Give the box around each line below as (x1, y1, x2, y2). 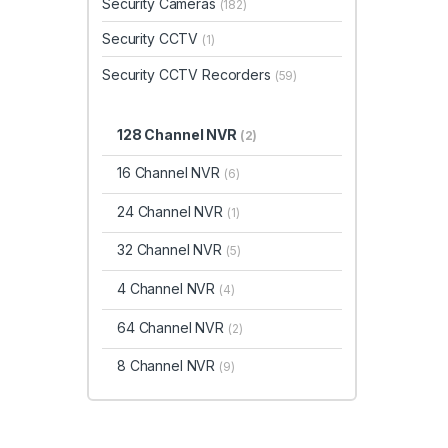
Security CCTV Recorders (102, 65, 275, 83)
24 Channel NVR (116, 202, 227, 220)
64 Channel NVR (116, 318, 228, 336)
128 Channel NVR (116, 125, 240, 143)
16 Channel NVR (116, 164, 224, 182)
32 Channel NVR (116, 241, 226, 259)
